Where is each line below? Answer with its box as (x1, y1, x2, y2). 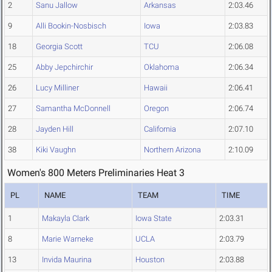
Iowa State (135, 214, 172, 223)
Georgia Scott (36, 42, 83, 52)
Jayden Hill (36, 124, 73, 134)
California (144, 124, 176, 134)
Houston (135, 255, 165, 265)
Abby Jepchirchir (36, 63, 93, 72)
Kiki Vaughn (36, 145, 76, 155)
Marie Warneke (42, 234, 93, 244)
